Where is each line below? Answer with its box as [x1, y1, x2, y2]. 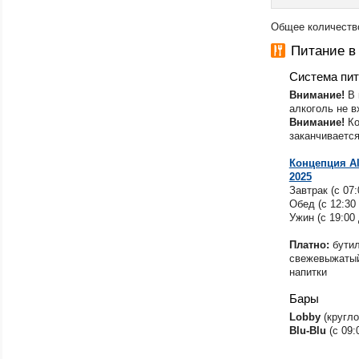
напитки [288, 266, 327, 278]
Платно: [288, 239, 333, 251]
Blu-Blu [288, 325, 326, 337]
